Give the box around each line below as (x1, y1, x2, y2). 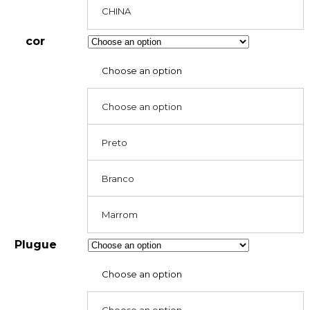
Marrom (102, 209, 138, 221)
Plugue (14, 238, 57, 252)
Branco (102, 173, 135, 185)
